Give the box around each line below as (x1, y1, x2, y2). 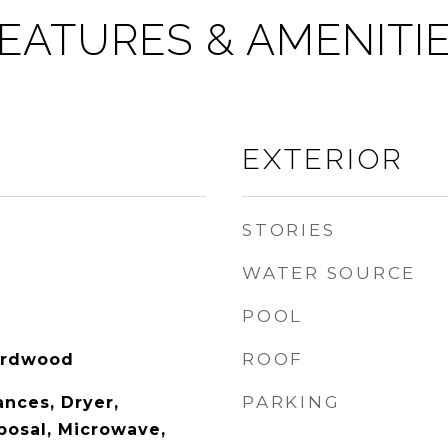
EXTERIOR (242, 142, 404, 176)
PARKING (242, 392, 341, 412)
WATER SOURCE (242, 263, 416, 283)
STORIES (242, 220, 336, 240)
